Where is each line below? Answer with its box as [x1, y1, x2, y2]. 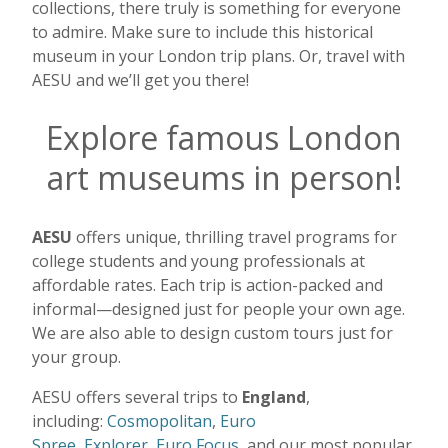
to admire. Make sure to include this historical [32, 20, 373, 43]
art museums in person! [46, 156, 402, 200]
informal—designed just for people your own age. [32, 297, 405, 320]
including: [32, 409, 107, 432]
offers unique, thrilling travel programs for [76, 225, 397, 248]
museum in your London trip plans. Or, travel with [32, 44, 405, 67]
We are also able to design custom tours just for [32, 321, 393, 344]
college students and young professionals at [32, 249, 365, 272]
